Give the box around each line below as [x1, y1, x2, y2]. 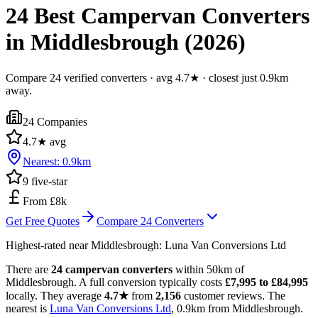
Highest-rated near [6, 238, 91, 251]
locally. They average [6, 289, 104, 302]
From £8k [23, 194, 67, 207]
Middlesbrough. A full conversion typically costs [6, 275, 225, 288]
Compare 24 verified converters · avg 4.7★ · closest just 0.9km [6, 71, 288, 84]
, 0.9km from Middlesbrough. [171, 302, 303, 314]
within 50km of [172, 263, 244, 275]
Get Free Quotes [6, 214, 79, 227]
